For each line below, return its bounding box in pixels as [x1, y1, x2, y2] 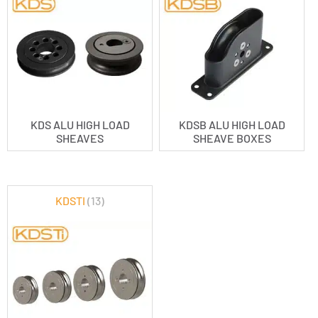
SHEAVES [56, 131, 104, 145]
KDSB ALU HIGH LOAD [178, 117, 285, 131]
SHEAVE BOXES [192, 131, 271, 145]
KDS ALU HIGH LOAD [30, 117, 130, 131]
